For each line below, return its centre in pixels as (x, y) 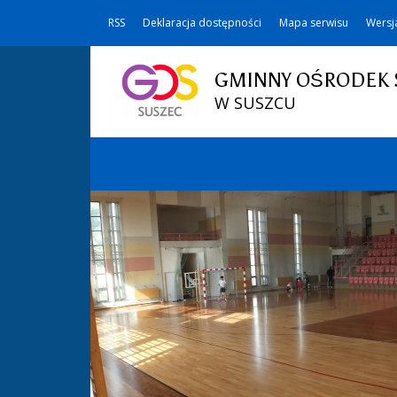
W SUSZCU (255, 103)
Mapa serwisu (314, 23)
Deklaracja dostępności (202, 23)
